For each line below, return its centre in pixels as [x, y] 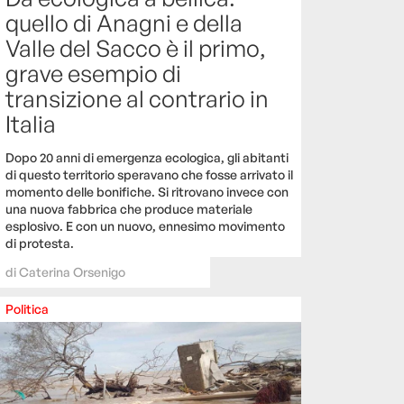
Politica [27, 308]
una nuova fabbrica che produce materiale [129, 208]
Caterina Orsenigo [72, 271]
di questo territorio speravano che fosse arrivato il [149, 174]
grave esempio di [93, 73]
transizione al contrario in [137, 98]
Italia [31, 123]
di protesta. [40, 243]
